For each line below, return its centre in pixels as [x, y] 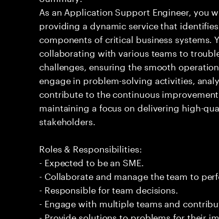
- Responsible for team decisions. [109, 189]
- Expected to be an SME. [91, 161]
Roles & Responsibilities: [90, 148]
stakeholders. [67, 120]
